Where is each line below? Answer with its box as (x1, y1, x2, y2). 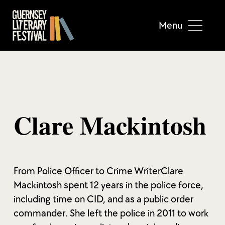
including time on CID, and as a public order (13, 193, 193, 205)
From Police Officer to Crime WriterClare (13, 165, 183, 177)
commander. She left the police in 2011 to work (13, 207, 208, 219)
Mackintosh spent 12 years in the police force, (13, 179, 203, 191)
